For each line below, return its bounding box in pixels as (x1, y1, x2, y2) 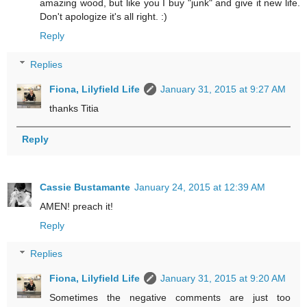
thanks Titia (49, 102, 99, 114)
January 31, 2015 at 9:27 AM (160, 83, 286, 95)
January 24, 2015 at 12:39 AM (134, 181, 265, 193)
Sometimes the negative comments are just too (49, 292, 291, 304)
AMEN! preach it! (40, 200, 113, 212)
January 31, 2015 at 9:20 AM (160, 273, 286, 284)
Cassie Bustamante (40, 181, 130, 193)
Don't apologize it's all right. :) (40, 10, 167, 22)
